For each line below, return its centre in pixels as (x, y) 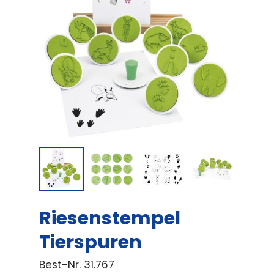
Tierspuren (91, 242)
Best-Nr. (61, 265)
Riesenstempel (110, 218)
